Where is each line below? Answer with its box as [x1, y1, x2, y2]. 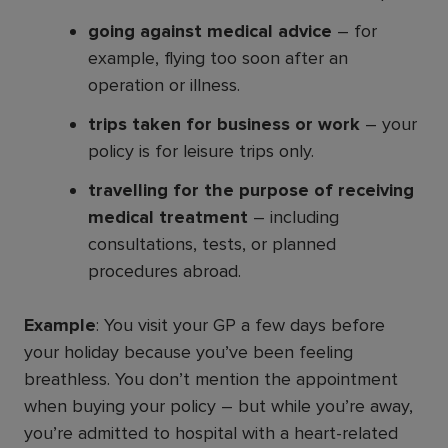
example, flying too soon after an [88, 46, 348, 69]
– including [248, 205, 339, 228]
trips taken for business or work [88, 112, 360, 135]
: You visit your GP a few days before [96, 313, 385, 336]
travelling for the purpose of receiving [88, 178, 414, 201]
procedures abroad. [88, 259, 241, 282]
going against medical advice [88, 19, 332, 42]
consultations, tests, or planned [88, 232, 336, 255]
